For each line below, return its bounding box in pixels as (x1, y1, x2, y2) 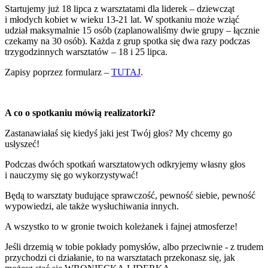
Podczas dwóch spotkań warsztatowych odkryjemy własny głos (5, 159, 245, 169)
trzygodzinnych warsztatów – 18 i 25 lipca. (5, 46, 167, 57)
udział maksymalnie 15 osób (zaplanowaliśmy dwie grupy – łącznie (5, 25, 260, 35)
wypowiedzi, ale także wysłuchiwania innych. (5, 200, 179, 211)
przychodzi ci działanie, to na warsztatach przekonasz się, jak (5, 252, 235, 263)
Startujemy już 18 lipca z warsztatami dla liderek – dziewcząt (5, 3, 234, 14)
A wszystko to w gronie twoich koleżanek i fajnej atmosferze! (5, 221, 237, 232)
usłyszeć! (5, 138, 39, 149)
